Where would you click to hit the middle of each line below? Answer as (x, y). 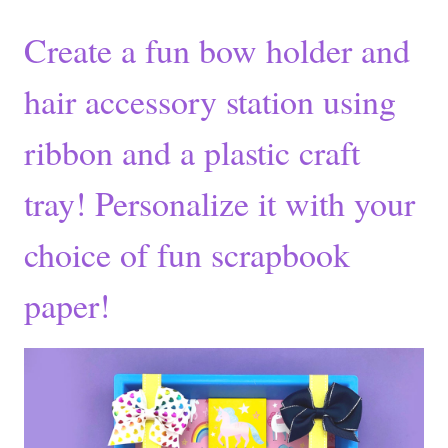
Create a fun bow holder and (217, 50)
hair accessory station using (210, 101)
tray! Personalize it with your (219, 203)
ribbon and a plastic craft (192, 152)
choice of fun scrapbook (187, 254)
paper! (67, 305)
